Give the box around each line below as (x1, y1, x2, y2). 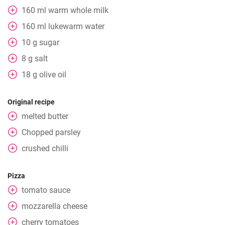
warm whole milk (48, 6, 108, 15)
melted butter (22, 111, 68, 121)
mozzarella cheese (22, 201, 87, 211)
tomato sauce (22, 185, 70, 195)
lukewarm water (48, 22, 104, 31)
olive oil (39, 70, 66, 79)
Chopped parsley (22, 128, 81, 137)
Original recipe (8, 98, 55, 106)
